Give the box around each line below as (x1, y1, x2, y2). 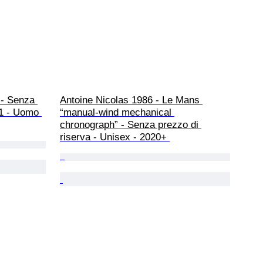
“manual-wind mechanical (60, 106, 174, 118)
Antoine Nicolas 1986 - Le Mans (60, 94, 203, 106)
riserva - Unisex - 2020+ (60, 131, 170, 143)
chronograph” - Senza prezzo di (60, 119, 201, 130)
